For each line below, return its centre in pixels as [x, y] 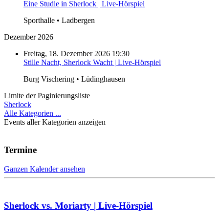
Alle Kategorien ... [33, 113]
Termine [20, 150]
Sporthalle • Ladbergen [59, 21]
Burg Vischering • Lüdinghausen [74, 79]
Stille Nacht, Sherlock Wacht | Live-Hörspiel [92, 63]
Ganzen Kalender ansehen [44, 169]
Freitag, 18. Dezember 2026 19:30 [77, 54]
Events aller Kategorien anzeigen [55, 122]
